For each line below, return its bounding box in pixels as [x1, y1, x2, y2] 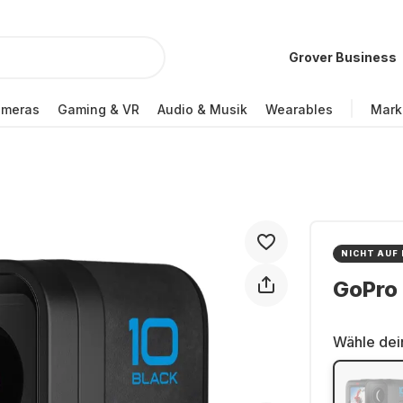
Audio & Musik [157, 101, 247, 117]
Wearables [265, 101, 333, 117]
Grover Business [289, 49, 397, 65]
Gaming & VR [58, 101, 139, 117]
